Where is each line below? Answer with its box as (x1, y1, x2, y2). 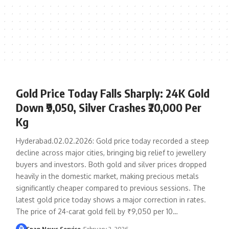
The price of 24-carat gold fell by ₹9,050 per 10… (15, 207, 178, 216)
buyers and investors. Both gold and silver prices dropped (15, 159, 207, 169)
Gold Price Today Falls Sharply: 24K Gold (15, 85, 210, 100)
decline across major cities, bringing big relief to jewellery (15, 148, 206, 157)
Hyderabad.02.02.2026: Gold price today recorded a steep (15, 136, 209, 145)
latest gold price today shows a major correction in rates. (15, 195, 206, 204)
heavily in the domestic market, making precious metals (15, 171, 199, 180)
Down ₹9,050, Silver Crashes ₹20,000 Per (15, 100, 201, 114)
